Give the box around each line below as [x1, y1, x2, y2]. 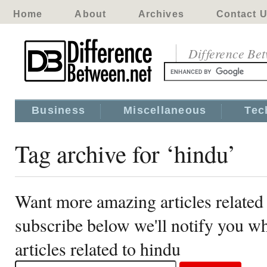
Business [32, 104, 86, 116]
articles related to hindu [15, 237, 181, 260]
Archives [138, 9, 184, 19]
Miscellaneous [123, 104, 207, 116]
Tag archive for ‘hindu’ [15, 137, 236, 169]
